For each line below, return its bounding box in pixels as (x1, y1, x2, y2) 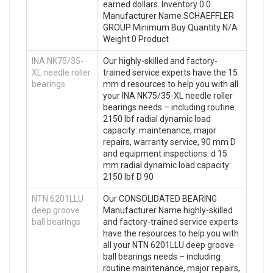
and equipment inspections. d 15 (103, 148, 227, 158)
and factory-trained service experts (103, 216, 238, 227)
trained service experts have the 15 (103, 67, 238, 77)
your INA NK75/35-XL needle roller (103, 90, 233, 101)
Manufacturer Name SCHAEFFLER (103, 10, 234, 21)
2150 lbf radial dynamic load (103, 113, 211, 124)
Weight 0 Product (103, 34, 169, 44)
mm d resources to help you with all (103, 79, 238, 89)
